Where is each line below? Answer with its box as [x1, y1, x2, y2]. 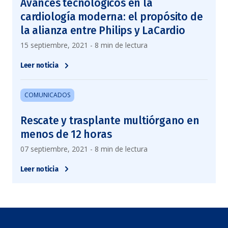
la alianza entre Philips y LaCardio [20, 24, 185, 37]
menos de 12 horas [20, 127, 112, 141]
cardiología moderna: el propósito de [20, 10, 203, 23]
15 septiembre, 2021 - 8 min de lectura [20, 40, 148, 50]
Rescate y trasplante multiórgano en [20, 113, 199, 127]
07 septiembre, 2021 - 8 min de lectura [20, 144, 148, 154]
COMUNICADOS [24, 90, 70, 99]
